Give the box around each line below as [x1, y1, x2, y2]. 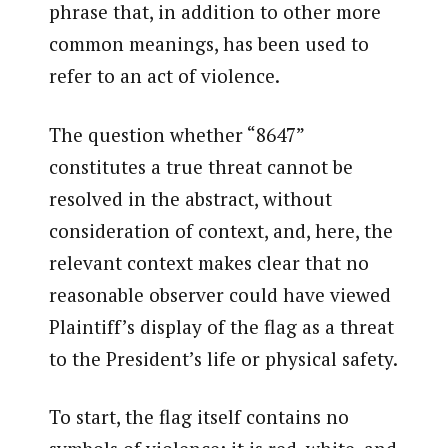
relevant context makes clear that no [48, 249, 369, 275]
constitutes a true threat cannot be [48, 153, 353, 179]
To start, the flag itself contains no [48, 404, 349, 430]
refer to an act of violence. [48, 63, 280, 89]
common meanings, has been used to [48, 31, 369, 57]
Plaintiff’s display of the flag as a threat [48, 313, 394, 339]
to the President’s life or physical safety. [48, 345, 398, 371]
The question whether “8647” [48, 121, 304, 147]
